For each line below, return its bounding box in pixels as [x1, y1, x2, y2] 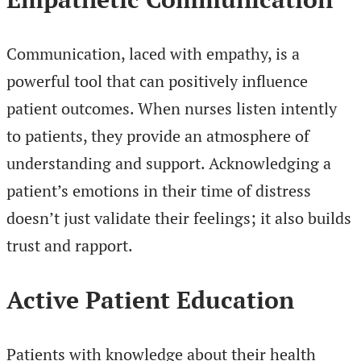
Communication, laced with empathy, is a [6, 43, 300, 65]
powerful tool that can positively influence [6, 70, 308, 93]
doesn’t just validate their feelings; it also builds [6, 207, 351, 230]
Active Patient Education [6, 284, 294, 317]
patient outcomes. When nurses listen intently [6, 98, 337, 120]
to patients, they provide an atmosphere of [6, 125, 309, 147]
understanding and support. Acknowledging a [6, 152, 331, 175]
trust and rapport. [6, 234, 133, 257]
